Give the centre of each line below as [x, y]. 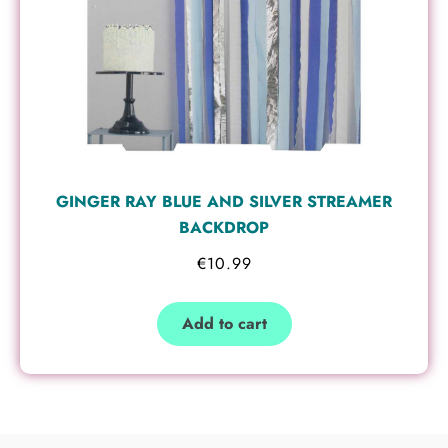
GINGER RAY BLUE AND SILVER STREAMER [224, 201]
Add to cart [224, 323]
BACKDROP [224, 227]
